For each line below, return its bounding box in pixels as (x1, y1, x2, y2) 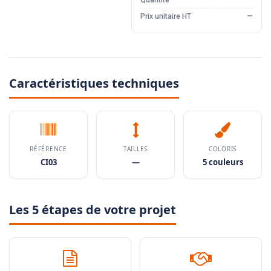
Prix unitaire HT (140, 12, 191, 21)
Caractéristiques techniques (9, 75, 179, 92)
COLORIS (209, 145, 237, 154)
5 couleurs (202, 157, 243, 168)
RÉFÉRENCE (30, 145, 67, 154)
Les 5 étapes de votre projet (9, 201, 176, 218)
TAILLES (123, 145, 148, 154)
